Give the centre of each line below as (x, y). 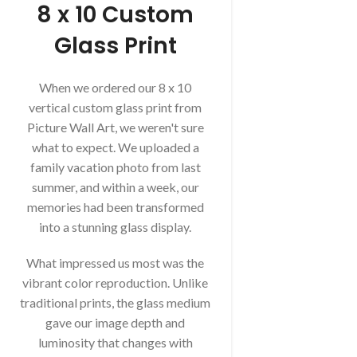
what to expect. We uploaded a (115, 147)
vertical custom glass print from (116, 108)
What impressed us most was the (116, 263)
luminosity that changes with (115, 343)
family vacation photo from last (115, 167)
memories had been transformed (115, 207)
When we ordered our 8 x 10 (116, 88)
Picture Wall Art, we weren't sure (115, 127)
